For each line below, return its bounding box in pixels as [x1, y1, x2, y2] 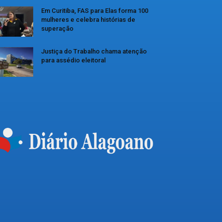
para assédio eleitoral [41, 56, 106, 64]
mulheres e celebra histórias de [41, 15, 135, 23]
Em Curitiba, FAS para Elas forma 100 [41, 6, 148, 14]
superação [41, 24, 73, 32]
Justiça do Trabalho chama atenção [41, 47, 147, 55]
